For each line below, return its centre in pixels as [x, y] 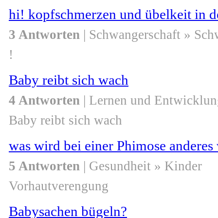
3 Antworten [44, 35]
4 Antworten [44, 100]
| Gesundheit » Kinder [141, 166]
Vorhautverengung [59, 186]
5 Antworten [44, 166]
